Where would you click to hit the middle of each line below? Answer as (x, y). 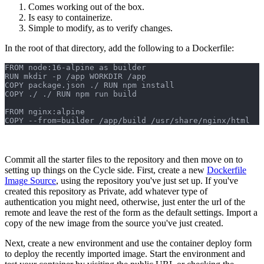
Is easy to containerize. (70, 18)
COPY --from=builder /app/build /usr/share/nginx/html (127, 121)
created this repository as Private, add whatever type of (106, 192)
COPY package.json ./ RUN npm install (92, 85)
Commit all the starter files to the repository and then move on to (124, 160)
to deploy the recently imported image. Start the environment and (125, 254)
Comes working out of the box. (86, 7)
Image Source (30, 181)
